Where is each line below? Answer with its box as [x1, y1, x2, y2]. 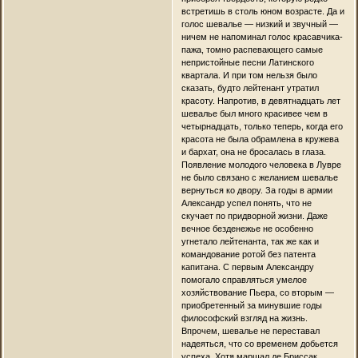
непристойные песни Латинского [181, 57, 314, 67]
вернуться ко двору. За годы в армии [181, 185, 332, 195]
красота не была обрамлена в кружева [181, 133, 339, 144]
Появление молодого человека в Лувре [181, 159, 341, 169]
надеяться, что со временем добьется [181, 338, 338, 348]
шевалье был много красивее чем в [181, 108, 328, 118]
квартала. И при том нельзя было [181, 70, 317, 80]
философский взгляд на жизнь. [181, 312, 308, 323]
